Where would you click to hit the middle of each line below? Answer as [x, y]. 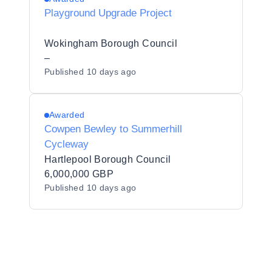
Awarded [67, 115]
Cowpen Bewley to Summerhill [113, 129]
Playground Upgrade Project [108, 13]
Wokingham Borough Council [111, 43]
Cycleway [66, 144]
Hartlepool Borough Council [108, 159]
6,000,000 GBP [79, 174]
